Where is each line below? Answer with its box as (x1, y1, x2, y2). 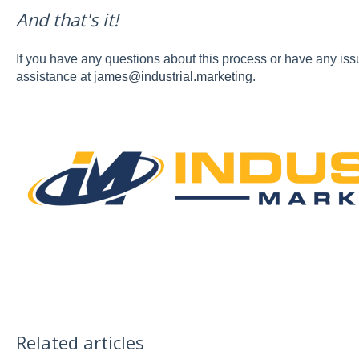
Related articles (15, 329, 144, 354)
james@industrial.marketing (93, 70, 252, 84)
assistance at (15, 70, 94, 84)
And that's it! (15, 6, 119, 31)
